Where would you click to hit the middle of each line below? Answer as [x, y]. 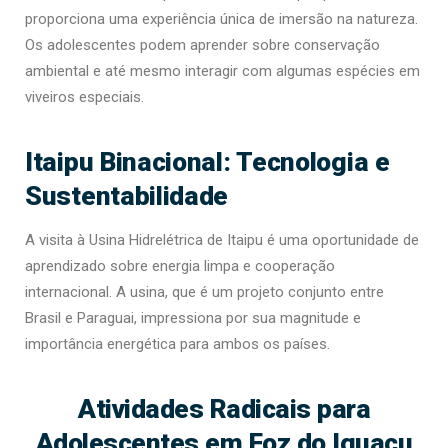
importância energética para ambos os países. [177, 344]
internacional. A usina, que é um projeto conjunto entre [204, 292]
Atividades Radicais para [224, 409]
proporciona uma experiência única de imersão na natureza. [221, 19]
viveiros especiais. [84, 97]
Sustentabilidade [127, 196]
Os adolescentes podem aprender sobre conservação [202, 45]
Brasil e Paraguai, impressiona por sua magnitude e [193, 318]
